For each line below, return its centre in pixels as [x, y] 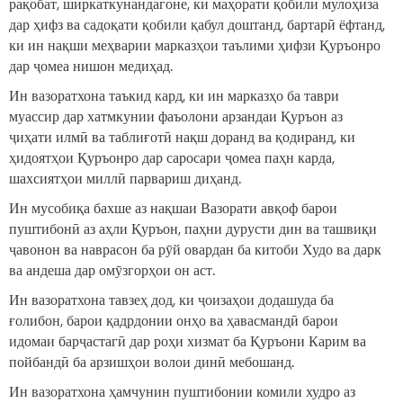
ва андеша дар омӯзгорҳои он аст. [112, 270]
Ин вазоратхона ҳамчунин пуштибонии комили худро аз [182, 391]
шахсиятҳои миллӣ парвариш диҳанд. [125, 178]
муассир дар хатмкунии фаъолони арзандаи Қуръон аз [176, 116]
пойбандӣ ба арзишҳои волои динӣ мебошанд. [152, 362]
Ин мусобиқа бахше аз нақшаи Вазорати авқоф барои [173, 208]
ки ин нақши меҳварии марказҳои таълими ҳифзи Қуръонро [195, 45]
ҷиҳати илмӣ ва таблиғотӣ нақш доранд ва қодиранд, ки [182, 137]
